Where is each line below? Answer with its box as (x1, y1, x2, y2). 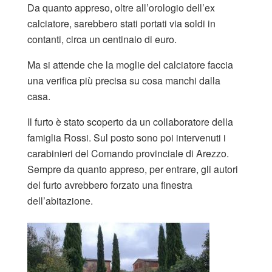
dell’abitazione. (27, 193, 93, 208)
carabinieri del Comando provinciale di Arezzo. (27, 146, 229, 160)
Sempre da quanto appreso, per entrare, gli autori (27, 161, 238, 176)
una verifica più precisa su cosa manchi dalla (27, 73, 220, 87)
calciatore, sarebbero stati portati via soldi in (27, 16, 216, 30)
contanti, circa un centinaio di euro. (27, 32, 177, 46)
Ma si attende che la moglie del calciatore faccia (27, 57, 233, 72)
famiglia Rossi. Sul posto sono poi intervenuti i (27, 130, 226, 144)
